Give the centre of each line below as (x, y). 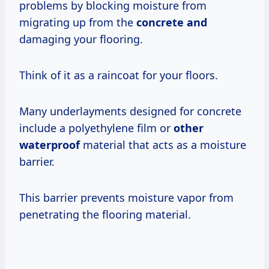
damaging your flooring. (81, 39)
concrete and (172, 22)
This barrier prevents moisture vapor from (126, 197)
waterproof (50, 144)
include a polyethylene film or (96, 128)
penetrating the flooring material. (105, 214)
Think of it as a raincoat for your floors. (119, 75)
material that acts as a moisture (163, 144)
